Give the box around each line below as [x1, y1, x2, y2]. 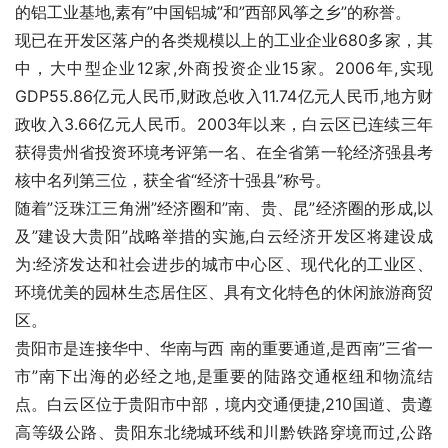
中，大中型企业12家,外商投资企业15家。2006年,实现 [15, 58, 433, 78]
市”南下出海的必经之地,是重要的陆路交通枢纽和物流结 [15, 366, 433, 386]
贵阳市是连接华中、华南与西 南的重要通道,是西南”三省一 [15, 338, 433, 358]
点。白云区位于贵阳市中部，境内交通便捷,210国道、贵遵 [15, 394, 433, 414]
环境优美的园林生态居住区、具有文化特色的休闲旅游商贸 [15, 282, 433, 302]
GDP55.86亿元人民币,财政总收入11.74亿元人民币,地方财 [15, 86, 433, 106]
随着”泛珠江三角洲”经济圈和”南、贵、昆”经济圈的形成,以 [15, 198, 433, 218]
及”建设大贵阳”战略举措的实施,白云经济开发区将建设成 [15, 226, 433, 246]
